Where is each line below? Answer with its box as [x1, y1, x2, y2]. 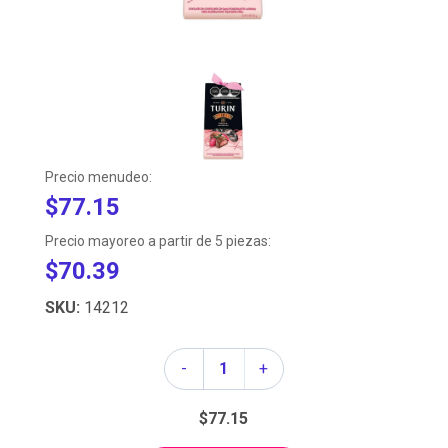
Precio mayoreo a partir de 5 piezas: [44, 233, 271, 250]
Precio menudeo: [44, 169, 152, 186]
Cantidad [163, 350, 225, 370]
